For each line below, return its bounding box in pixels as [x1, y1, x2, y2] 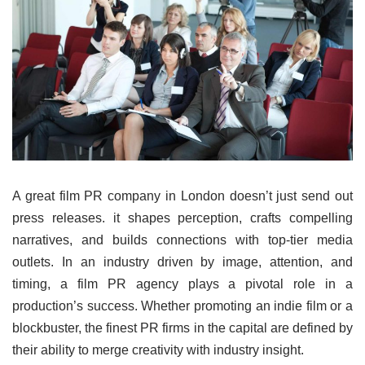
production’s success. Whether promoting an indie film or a [12, 299, 353, 314]
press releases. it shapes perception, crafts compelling [12, 211, 353, 226]
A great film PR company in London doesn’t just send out [12, 189, 353, 204]
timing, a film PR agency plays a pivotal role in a [12, 277, 353, 292]
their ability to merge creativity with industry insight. [12, 343, 304, 358]
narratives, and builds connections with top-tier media [12, 233, 353, 248]
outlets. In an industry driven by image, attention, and [12, 255, 353, 270]
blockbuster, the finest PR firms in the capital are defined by [12, 321, 353, 336]
